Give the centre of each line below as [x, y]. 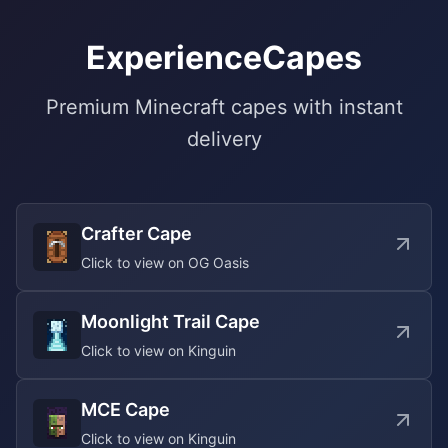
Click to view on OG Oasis [165, 262]
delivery [224, 139]
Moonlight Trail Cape [170, 321]
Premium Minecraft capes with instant [224, 107]
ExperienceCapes [224, 57]
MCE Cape [125, 409]
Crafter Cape [136, 233]
